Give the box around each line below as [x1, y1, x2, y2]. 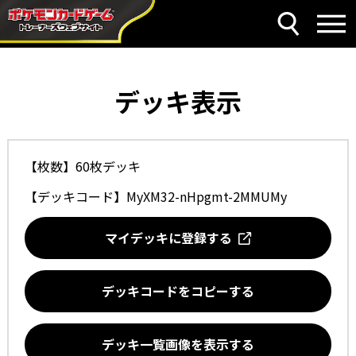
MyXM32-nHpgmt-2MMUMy [126, 187, 287, 206]
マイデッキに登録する [105, 228, 238, 247]
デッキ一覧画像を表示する [102, 335, 254, 354]
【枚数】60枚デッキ [24, 157, 141, 176]
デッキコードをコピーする [102, 281, 254, 300]
